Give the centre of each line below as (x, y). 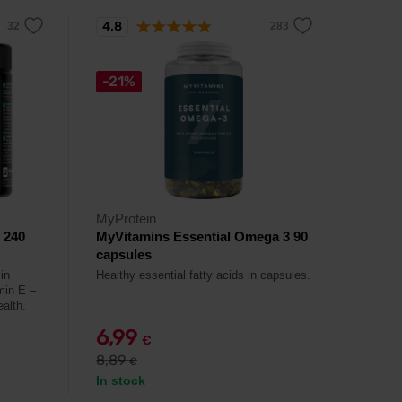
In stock (121, 380)
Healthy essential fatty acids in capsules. (203, 275)
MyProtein (126, 218)
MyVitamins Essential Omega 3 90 (202, 236)
